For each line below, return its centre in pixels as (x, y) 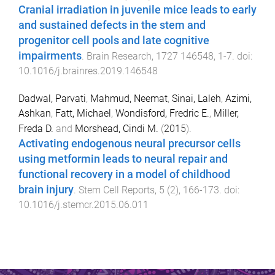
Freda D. (36, 128)
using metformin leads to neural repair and (123, 159)
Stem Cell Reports (117, 190)
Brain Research (119, 56)
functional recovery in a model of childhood (124, 174)
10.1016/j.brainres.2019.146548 (88, 71)
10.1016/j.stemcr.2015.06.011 (83, 204)
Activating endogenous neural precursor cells (130, 143)
